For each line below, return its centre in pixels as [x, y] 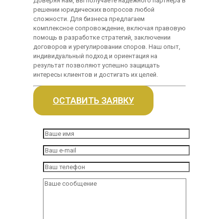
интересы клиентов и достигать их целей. [96, 75]
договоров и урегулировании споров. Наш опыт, [107, 47]
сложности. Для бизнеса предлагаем [89, 19]
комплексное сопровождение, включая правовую [109, 28]
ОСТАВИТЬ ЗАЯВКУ [93, 101]
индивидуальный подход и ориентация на [95, 56]
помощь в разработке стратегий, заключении [102, 38]
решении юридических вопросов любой [94, 10]
